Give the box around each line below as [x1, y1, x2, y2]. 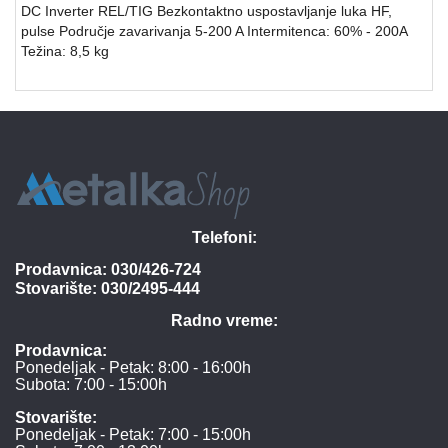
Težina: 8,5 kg [21, 42, 109, 59]
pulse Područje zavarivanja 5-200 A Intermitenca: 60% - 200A [21, 22, 407, 39]
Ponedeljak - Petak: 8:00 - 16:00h [15, 358, 251, 376]
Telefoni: [191, 228, 257, 246]
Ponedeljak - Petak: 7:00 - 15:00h [15, 425, 251, 443]
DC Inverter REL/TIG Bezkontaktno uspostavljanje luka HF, [21, 2, 392, 19]
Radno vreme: [170, 311, 278, 329]
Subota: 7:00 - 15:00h [15, 375, 167, 393]
